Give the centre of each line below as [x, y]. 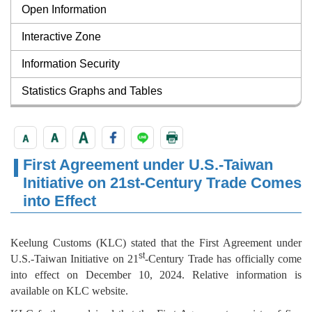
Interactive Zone [61, 37]
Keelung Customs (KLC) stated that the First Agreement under [156, 243]
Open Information [64, 10]
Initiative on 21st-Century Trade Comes [162, 183]
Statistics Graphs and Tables [92, 91]
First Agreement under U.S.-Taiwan [148, 165]
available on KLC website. [69, 291]
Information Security [71, 64]
